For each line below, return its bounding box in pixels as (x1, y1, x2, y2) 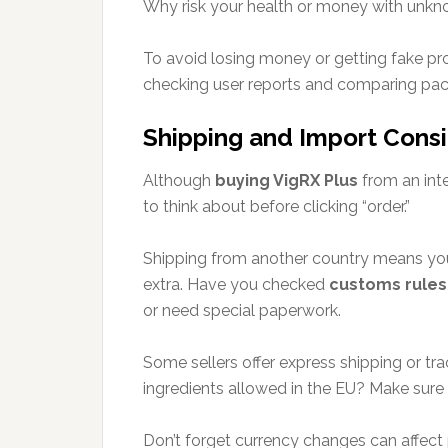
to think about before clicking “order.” (143, 197, 410, 216)
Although (143, 171, 215, 190)
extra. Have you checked (143, 275, 329, 294)
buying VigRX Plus (215, 171, 358, 190)
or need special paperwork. (143, 301, 341, 320)
